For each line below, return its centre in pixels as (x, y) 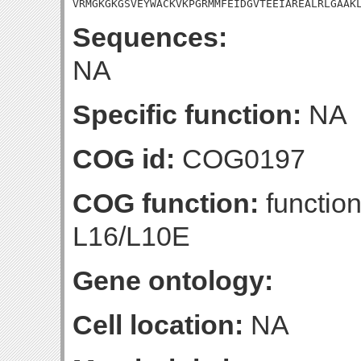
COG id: (124, 159)
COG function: (166, 203)
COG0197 (240, 159)
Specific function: (187, 114)
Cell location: (158, 325)
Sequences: (150, 37)
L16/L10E (131, 236)
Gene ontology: (173, 280)
